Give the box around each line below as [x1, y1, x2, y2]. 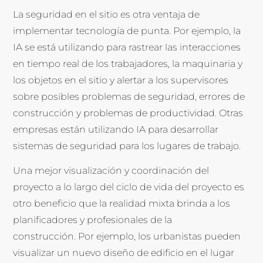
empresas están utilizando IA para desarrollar [13, 124, 219, 136]
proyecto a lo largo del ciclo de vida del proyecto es [13, 181, 245, 193]
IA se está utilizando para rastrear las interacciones [13, 42, 241, 53]
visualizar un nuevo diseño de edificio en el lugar [13, 247, 235, 259]
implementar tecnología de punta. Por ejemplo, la [13, 25, 241, 37]
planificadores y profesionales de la [13, 214, 173, 226]
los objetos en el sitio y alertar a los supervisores [13, 75, 229, 86]
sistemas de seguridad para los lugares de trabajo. [13, 140, 241, 152]
